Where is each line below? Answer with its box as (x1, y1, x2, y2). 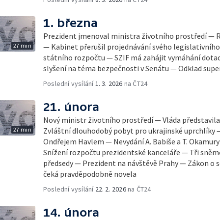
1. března (43, 16, 98, 29)
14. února (43, 206, 99, 219)
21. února (43, 100, 99, 113)
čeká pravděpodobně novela (43, 169, 137, 179)
